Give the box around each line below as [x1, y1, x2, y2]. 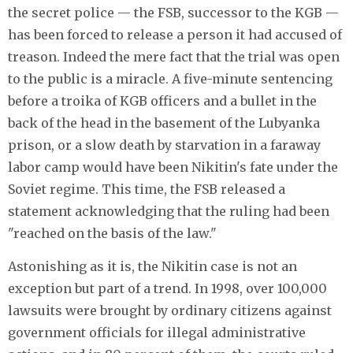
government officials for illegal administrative [8, 324, 306, 340]
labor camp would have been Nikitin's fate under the [8, 158, 338, 175]
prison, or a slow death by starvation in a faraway [8, 136, 321, 153]
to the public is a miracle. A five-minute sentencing [8, 70, 333, 87]
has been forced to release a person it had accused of [8, 26, 342, 43]
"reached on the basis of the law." [8, 225, 217, 241]
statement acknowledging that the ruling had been [8, 203, 329, 219]
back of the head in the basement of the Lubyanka [8, 114, 320, 131]
